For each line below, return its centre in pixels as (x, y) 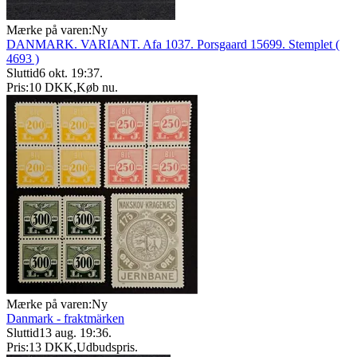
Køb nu (96, 88)
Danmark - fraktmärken (65, 319)
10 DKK (51, 88)
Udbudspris (106, 347)
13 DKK (51, 347)
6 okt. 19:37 (69, 73)
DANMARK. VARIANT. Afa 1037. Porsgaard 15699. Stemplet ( (173, 45)
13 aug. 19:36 (74, 333)
